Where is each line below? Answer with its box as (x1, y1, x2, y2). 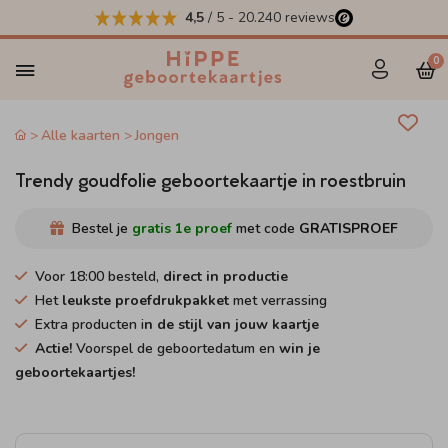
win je (279, 339, 320, 358)
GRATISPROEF (299, 219, 398, 238)
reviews (281, 8, 335, 27)
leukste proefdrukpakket (62, 291, 229, 310)
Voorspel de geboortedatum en (72, 339, 279, 358)
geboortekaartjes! (15, 363, 135, 382)
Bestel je (72, 219, 132, 238)
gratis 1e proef (132, 219, 232, 238)
